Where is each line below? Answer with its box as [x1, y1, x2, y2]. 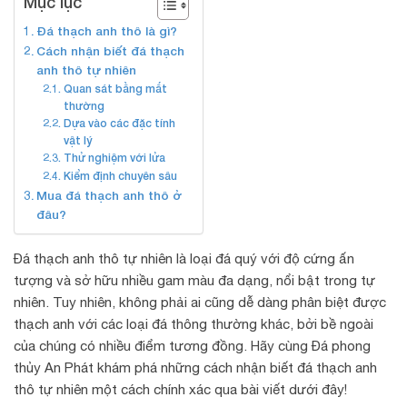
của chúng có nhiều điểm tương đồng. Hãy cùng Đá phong [14, 338, 371, 353]
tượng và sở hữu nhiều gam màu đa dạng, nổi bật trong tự [14, 273, 375, 288]
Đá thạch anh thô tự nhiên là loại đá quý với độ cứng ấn [14, 251, 354, 266]
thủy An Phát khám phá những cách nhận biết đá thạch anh [14, 360, 377, 375]
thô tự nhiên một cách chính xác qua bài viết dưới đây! [14, 382, 347, 397]
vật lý [63, 134, 92, 147]
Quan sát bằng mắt [63, 82, 167, 95]
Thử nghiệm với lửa [63, 151, 165, 164]
